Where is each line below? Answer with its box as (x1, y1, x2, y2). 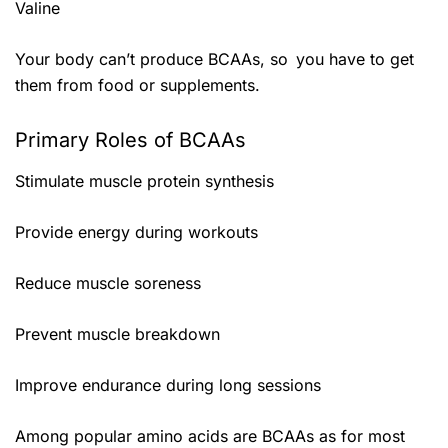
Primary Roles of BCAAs (15, 127, 246, 152)
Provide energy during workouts (15, 221, 258, 242)
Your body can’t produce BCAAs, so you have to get (15, 48, 414, 69)
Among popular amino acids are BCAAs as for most (15, 425, 405, 446)
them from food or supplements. (15, 74, 260, 95)
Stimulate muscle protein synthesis (15, 170, 274, 191)
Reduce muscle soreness (15, 272, 201, 293)
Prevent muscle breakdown (15, 323, 220, 344)
